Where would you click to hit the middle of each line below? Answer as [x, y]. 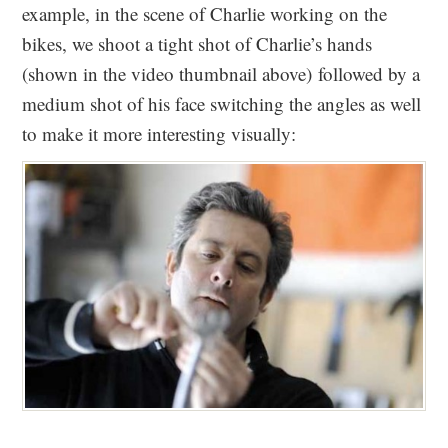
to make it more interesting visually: [159, 133]
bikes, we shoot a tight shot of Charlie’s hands [197, 43]
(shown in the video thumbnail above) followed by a [221, 73]
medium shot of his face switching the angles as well [222, 103]
